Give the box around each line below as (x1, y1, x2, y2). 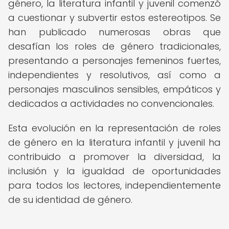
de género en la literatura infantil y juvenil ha (8, 136, 221, 149)
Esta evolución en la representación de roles (8, 122, 221, 134)
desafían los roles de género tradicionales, (8, 40, 221, 53)
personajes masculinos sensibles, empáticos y (8, 83, 221, 96)
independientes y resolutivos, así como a (8, 68, 221, 81)
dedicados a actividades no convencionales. (8, 97, 214, 110)
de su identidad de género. (8, 193, 132, 206)
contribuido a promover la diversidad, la (8, 150, 221, 163)
